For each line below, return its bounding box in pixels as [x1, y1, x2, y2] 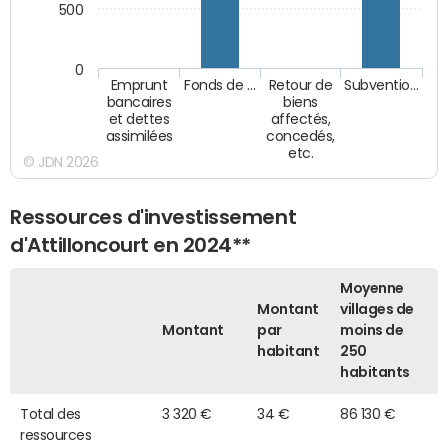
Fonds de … [184, 78, 256, 93]
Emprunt [110, 78, 168, 95]
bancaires [106, 95, 172, 110]
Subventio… [344, 78, 419, 93]
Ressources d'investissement [10, 206, 297, 227]
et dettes [108, 112, 170, 127]
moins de [340, 323, 404, 338]
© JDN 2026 [23, 155, 99, 170]
